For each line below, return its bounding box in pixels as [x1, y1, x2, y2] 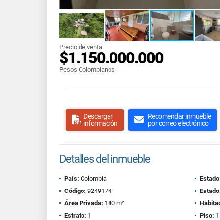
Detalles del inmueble [59, 153, 150, 165]
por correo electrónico [147, 119, 209, 127]
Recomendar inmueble [147, 112, 211, 120]
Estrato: [64, 212, 86, 219]
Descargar [83, 112, 113, 120]
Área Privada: [64, 199, 103, 207]
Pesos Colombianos [59, 66, 115, 73]
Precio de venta [59, 43, 102, 51]
